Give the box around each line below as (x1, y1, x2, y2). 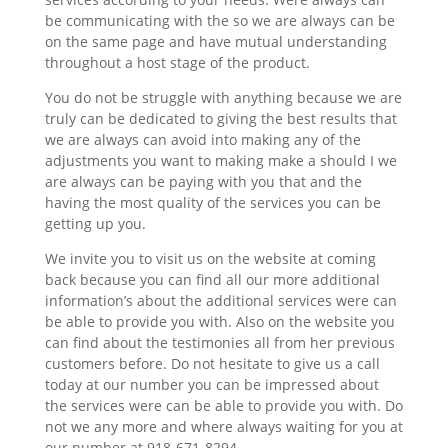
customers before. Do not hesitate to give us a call (44, 353, 380, 373)
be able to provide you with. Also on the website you (44, 311, 395, 331)
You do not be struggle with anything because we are (44, 87, 402, 107)
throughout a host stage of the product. (44, 52, 310, 72)
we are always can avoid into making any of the (44, 129, 361, 149)
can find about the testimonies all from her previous (44, 332, 395, 352)
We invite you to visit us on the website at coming (44, 248, 376, 268)
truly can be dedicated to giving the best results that (44, 108, 397, 128)
